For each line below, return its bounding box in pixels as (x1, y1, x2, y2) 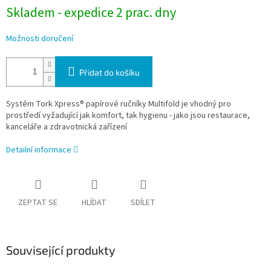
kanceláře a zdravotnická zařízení (6, 121, 127, 134)
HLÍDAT (82, 197, 106, 209)
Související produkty (6, 243, 116, 258)
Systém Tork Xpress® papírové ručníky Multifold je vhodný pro (6, 98, 231, 111)
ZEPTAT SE (18, 197, 57, 209)
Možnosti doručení (6, 33, 73, 45)
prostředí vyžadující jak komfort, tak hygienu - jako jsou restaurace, (6, 109, 250, 122)
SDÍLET (131, 197, 155, 209)
